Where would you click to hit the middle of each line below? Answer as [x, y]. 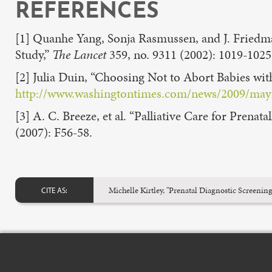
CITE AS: [55, 190]
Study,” [34, 54]
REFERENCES [87, 12]
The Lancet [81, 54]
